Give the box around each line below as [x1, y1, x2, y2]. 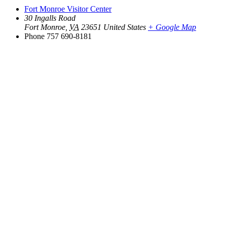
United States [103, 23, 146, 32]
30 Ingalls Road [24, 14, 75, 23]
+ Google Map [148, 23, 196, 32]
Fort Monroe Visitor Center [24, 5, 111, 14]
